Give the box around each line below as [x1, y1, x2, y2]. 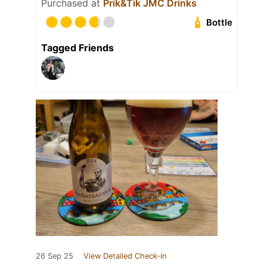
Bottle [206, 17, 233, 29]
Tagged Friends [41, 42, 114, 54]
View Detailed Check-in [83, 252, 166, 261]
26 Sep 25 [36, 252, 73, 261]
